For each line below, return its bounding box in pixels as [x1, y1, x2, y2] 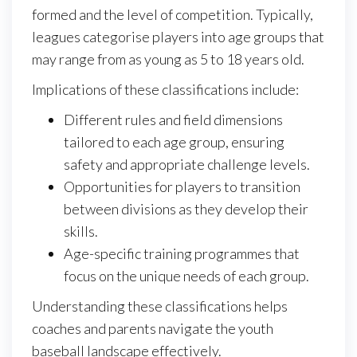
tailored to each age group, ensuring [64, 133, 284, 151]
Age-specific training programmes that [64, 245, 300, 263]
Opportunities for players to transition [64, 178, 300, 196]
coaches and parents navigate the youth [32, 320, 273, 338]
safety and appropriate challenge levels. [64, 155, 310, 174]
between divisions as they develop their [64, 200, 308, 218]
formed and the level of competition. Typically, [32, 6, 313, 24]
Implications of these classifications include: [32, 80, 299, 99]
